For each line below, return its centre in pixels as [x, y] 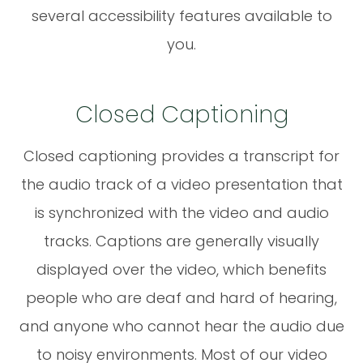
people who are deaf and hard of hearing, [181, 297]
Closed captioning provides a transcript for [181, 156]
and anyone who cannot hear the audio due [181, 326]
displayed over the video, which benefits [181, 269]
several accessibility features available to [181, 15]
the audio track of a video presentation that [181, 184]
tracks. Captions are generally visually [181, 241]
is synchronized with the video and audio [181, 212]
